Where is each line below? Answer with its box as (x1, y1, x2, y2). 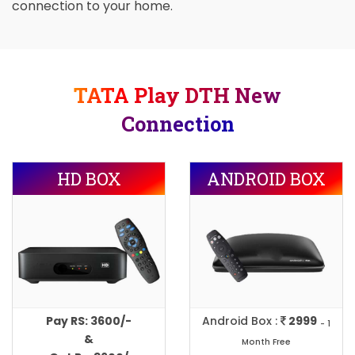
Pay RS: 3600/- (46, 312, 132, 329)
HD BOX (56, 167, 121, 191)
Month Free (242, 336, 291, 349)
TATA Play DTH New (74, 82, 281, 109)
